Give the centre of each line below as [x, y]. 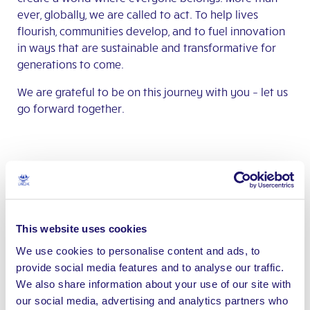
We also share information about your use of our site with [154, 283]
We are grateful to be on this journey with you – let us [153, 91]
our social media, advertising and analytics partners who [152, 300]
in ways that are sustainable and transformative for [147, 47]
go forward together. [71, 108]
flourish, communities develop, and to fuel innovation [151, 30]
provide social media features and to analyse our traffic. [150, 267]
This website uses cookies [82, 228]
